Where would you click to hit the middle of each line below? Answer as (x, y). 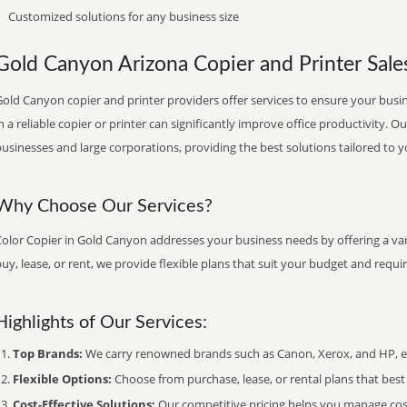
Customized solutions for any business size (124, 16)
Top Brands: (48, 353)
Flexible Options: (62, 379)
